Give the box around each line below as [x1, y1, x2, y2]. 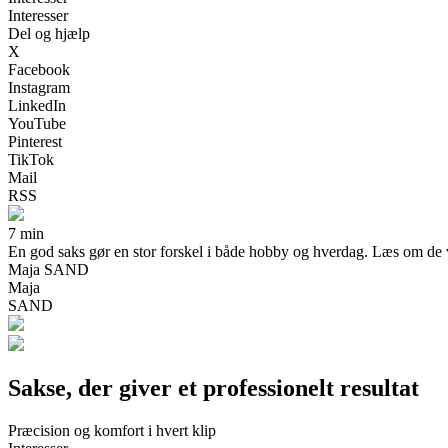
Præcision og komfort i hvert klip [8, 421, 216, 439]
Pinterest [8, 132, 62, 150]
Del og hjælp [8, 24, 90, 42]
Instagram [8, 78, 70, 96]
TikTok [8, 150, 54, 168]
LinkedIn [8, 96, 66, 114]
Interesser [8, 6, 68, 24]
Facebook [8, 60, 70, 78]
